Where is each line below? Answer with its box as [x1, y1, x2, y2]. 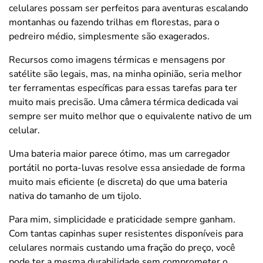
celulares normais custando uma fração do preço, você [9, 241, 235, 255]
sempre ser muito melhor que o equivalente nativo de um [9, 110, 252, 123]
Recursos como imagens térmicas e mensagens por [9, 53, 225, 67]
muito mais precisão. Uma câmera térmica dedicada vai [9, 96, 238, 109]
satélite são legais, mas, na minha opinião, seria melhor [9, 68, 242, 81]
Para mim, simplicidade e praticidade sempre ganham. [9, 213, 235, 227]
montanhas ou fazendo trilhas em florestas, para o [9, 16, 220, 29]
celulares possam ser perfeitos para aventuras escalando [9, 2, 248, 15]
